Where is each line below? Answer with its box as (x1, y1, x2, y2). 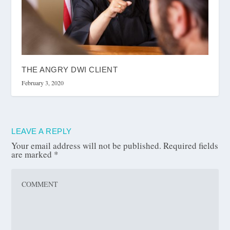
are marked (11, 148, 54, 161)
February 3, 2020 (22, 79, 64, 87)
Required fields (163, 140, 219, 152)
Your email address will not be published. (11, 140, 162, 152)
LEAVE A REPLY (11, 127, 72, 136)
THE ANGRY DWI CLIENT (22, 65, 118, 74)
